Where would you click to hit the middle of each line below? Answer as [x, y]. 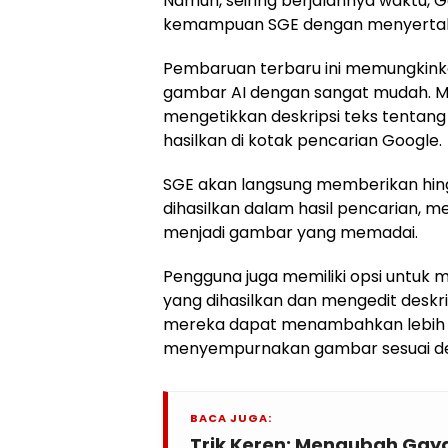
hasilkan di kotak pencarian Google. [302, 141]
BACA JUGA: [231, 418]
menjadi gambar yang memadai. [290, 233]
